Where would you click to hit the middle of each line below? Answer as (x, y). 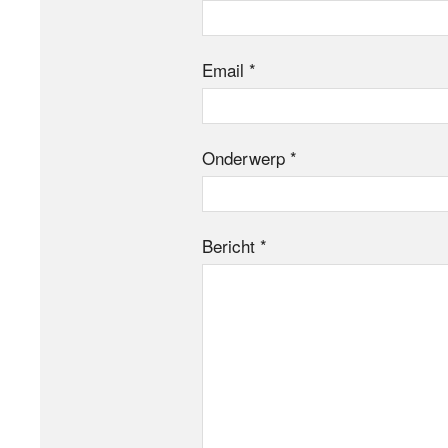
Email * (229, 69)
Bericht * (234, 245)
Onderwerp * (249, 157)
